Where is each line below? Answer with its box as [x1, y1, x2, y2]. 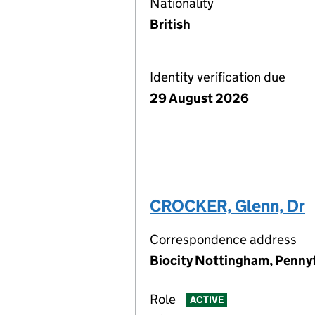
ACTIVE [189, 293, 224, 307]
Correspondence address [150, 231, 297, 247]
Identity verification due [150, 69, 285, 85]
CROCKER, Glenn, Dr [150, 195, 305, 216]
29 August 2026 [150, 90, 249, 106]
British [150, 16, 191, 32]
